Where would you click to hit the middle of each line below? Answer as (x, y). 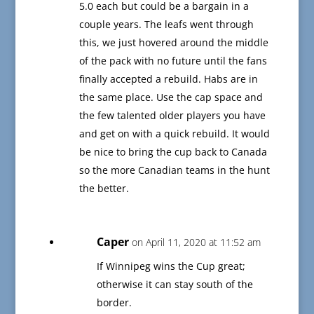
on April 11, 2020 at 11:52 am (196, 243)
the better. (104, 189)
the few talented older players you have (172, 116)
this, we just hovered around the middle (173, 43)
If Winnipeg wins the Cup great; (171, 266)
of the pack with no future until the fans (173, 61)
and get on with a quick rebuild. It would (174, 134)
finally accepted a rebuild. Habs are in (168, 79)
